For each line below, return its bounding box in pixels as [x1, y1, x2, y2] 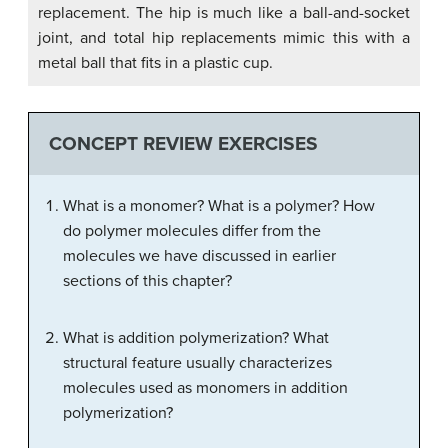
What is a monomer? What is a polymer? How [63, 196, 375, 217]
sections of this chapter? [63, 271, 232, 292]
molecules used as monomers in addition [63, 378, 348, 399]
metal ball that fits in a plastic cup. [38, 52, 273, 73]
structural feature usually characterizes [63, 353, 332, 374]
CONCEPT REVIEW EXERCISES [48, 131, 318, 155]
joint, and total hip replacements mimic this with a [38, 27, 410, 48]
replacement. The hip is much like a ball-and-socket [38, 2, 410, 23]
